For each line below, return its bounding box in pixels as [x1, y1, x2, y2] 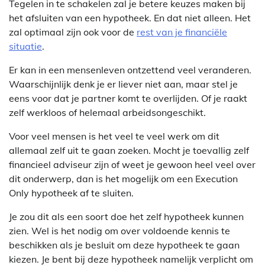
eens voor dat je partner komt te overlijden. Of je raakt [9, 92, 247, 104]
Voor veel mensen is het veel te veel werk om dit [9, 130, 219, 142]
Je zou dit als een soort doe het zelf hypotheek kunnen [9, 210, 244, 222]
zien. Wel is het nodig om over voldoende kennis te [9, 224, 230, 237]
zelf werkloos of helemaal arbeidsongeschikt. [9, 106, 206, 118]
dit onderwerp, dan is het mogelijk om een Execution [9, 172, 238, 185]
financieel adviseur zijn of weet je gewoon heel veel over [9, 158, 256, 170]
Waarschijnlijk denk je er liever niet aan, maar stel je [9, 77, 238, 90]
